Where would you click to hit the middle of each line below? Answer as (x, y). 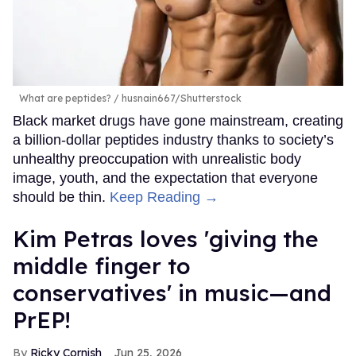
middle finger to (102, 265)
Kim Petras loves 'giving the (166, 238)
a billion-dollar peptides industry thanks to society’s (173, 139)
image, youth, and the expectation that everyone (165, 178)
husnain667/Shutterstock (180, 98)
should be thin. (61, 197)
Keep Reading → (164, 197)
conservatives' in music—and (172, 292)
